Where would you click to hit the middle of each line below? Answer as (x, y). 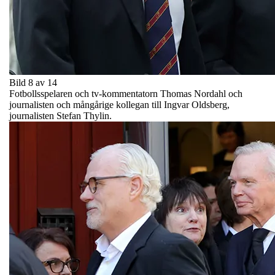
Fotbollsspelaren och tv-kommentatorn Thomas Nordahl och (126, 93)
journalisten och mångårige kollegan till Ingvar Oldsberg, (119, 104)
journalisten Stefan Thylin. (60, 115)
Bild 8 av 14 (33, 82)
